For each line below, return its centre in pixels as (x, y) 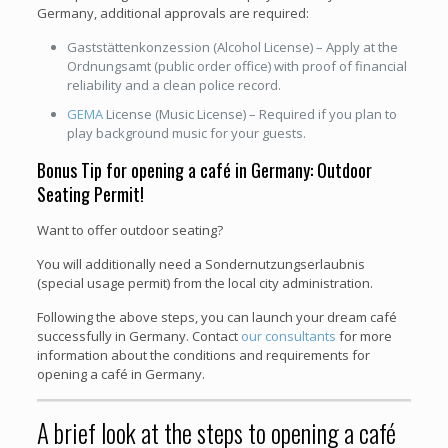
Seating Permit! (90, 193)
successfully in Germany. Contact (138, 335)
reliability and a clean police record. (173, 84)
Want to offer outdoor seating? (129, 229)
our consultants (288, 335)
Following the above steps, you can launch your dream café (216, 316)
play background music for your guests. (186, 132)
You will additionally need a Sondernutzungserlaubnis (200, 263)
